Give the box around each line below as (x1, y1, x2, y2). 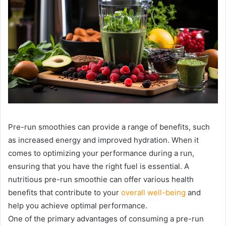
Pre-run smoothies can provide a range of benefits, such (8, 122, 210, 132)
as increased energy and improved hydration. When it (8, 135, 199, 145)
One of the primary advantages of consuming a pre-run (8, 214, 204, 224)
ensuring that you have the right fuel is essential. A (8, 161, 189, 172)
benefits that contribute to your (8, 188, 121, 198)
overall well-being (121, 188, 186, 198)
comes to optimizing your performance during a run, (8, 148, 194, 158)
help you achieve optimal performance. (8, 201, 147, 211)
